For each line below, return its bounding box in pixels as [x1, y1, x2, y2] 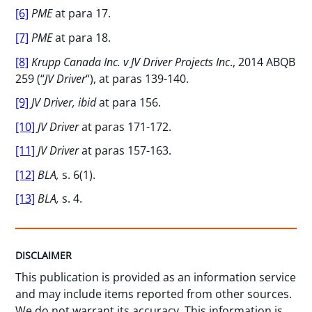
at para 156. [99, 95, 162, 111]
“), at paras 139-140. [86, 70, 189, 86]
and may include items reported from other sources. [15, 286, 292, 302]
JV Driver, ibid [31, 95, 100, 111]
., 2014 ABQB [230, 54, 296, 70]
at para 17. [55, 6, 111, 22]
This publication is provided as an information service [15, 269, 297, 285]
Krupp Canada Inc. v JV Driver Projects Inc [31, 54, 231, 70]
